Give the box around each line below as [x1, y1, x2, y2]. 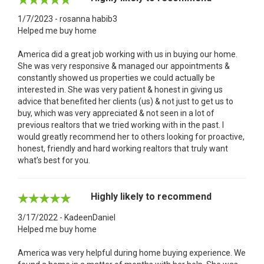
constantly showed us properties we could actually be [18, 72, 215, 82]
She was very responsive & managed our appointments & [18, 61, 230, 71]
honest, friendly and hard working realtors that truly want [18, 143, 228, 153]
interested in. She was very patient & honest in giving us [18, 84, 223, 94]
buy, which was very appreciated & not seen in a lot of [18, 108, 214, 118]
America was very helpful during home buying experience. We [18, 247, 246, 258]
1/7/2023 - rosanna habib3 [18, 14, 117, 24]
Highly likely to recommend [91, 190, 212, 202]
